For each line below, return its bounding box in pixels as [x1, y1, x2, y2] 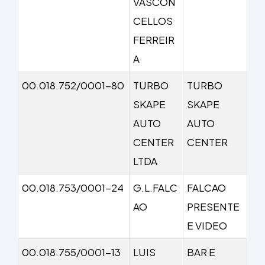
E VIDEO [187, 218, 227, 232]
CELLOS [133, 14, 173, 27]
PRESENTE [187, 199, 240, 213]
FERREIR [133, 33, 174, 46]
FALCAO [187, 180, 226, 194]
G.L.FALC [133, 180, 177, 194]
